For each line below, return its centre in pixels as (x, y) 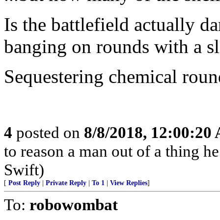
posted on (48, 132)
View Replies (129, 183)
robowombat (74, 205)
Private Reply (66, 183)
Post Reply (24, 183)
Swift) (24, 170)
